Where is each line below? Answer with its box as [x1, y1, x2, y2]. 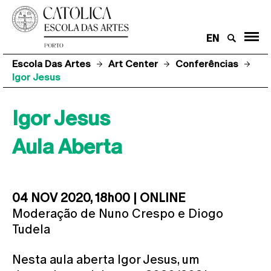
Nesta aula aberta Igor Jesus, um [12, 252, 200, 267]
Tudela [12, 221, 50, 237]
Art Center [108, 57, 158, 70]
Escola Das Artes [12, 57, 91, 70]
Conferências [175, 57, 238, 70]
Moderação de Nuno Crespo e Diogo [12, 206, 223, 221]
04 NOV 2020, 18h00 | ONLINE [12, 190, 186, 205]
